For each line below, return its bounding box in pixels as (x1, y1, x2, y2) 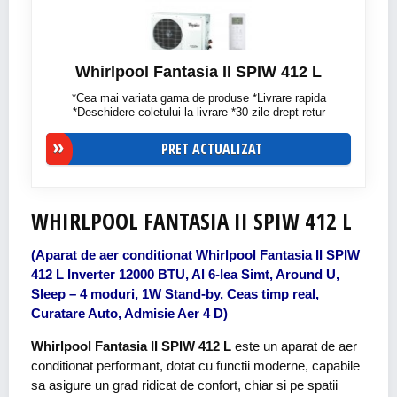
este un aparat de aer (235, 339, 357, 354)
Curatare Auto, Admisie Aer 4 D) (31, 306, 228, 321)
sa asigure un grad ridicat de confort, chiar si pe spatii (31, 378, 338, 393)
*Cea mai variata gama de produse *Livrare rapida (71, 90, 326, 105)
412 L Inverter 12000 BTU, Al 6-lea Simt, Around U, (31, 267, 339, 282)
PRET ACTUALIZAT (161, 138, 262, 159)
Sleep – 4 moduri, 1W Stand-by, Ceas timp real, (31, 286, 319, 301)
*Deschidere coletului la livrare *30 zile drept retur (72, 105, 325, 119)
